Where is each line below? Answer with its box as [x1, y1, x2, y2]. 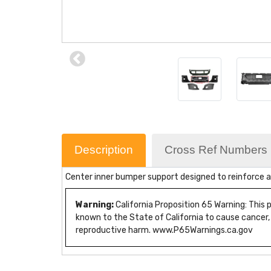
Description [74, 143, 133, 156]
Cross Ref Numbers [165, 143, 267, 156]
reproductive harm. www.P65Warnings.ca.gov [76, 224, 253, 235]
